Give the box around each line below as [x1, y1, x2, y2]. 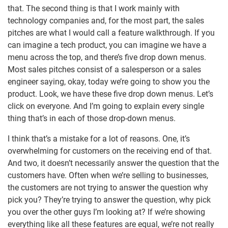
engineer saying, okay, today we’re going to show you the [8, 77, 210, 87]
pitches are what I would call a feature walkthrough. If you [8, 28, 215, 38]
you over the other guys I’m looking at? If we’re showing [8, 207, 205, 217]
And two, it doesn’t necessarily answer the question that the [8, 158, 219, 168]
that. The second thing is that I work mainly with [8, 4, 180, 14]
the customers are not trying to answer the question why [8, 183, 208, 193]
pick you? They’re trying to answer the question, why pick [8, 195, 211, 205]
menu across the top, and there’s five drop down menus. [8, 52, 206, 63]
